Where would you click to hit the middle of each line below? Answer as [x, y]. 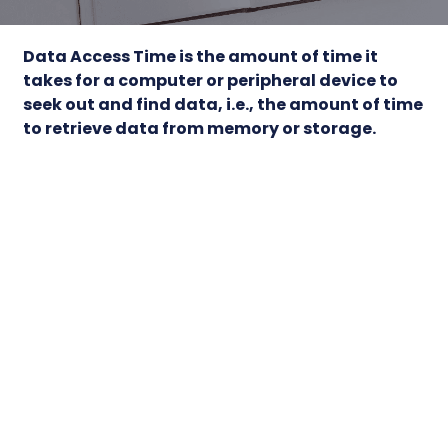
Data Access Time [100, 56]
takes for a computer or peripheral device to [211, 80]
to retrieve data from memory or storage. [200, 128]
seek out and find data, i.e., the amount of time [223, 104]
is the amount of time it [277, 56]
